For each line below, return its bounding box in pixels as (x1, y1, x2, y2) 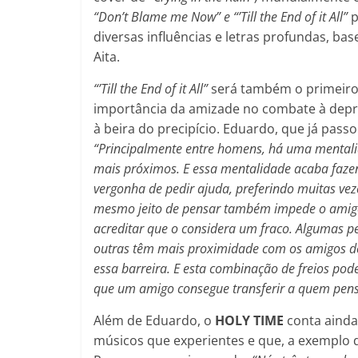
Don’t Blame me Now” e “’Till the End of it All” (98, 7, 351, 26)
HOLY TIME (215, 311, 284, 329)
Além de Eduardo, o (93, 311, 215, 329)
